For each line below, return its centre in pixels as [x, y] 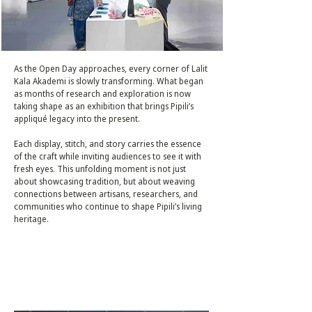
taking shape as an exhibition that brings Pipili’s [104, 106]
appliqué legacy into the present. [77, 119]
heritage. [31, 219]
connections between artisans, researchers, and [106, 194]
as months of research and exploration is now [102, 94]
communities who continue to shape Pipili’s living [108, 206]
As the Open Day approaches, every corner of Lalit [111, 69]
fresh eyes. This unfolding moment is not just [100, 169]
